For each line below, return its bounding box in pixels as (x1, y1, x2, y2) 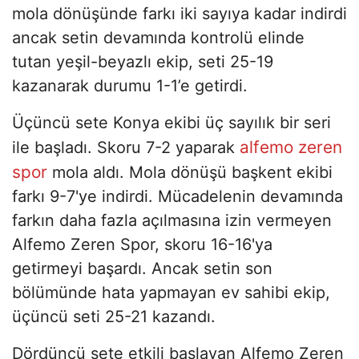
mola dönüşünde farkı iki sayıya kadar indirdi (12, 3, 347, 23)
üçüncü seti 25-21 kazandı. (12, 306, 216, 326)
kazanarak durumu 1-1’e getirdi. (12, 75, 248, 95)
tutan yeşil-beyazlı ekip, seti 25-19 (12, 51, 273, 71)
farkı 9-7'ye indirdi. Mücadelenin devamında (12, 186, 343, 206)
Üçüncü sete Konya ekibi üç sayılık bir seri (12, 112, 331, 132)
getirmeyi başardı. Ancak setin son (12, 258, 272, 278)
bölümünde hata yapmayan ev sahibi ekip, (12, 282, 330, 302)
